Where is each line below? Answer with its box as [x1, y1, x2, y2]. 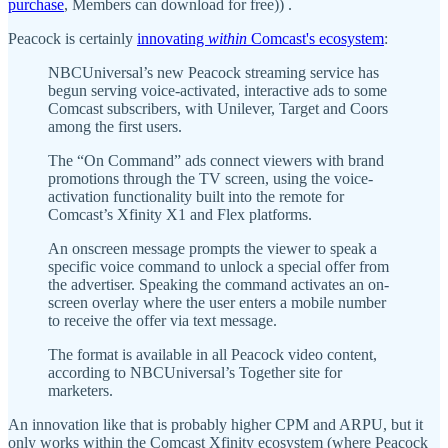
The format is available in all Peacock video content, [48, 346, 377, 364]
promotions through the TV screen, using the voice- [48, 170, 373, 188]
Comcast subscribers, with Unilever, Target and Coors [48, 100, 388, 118]
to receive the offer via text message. [48, 312, 277, 330]
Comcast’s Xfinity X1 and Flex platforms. [48, 206, 312, 224]
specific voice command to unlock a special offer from [48, 258, 389, 276]
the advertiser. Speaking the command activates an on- [48, 276, 389, 294]
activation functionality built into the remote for [48, 188, 344, 206]
